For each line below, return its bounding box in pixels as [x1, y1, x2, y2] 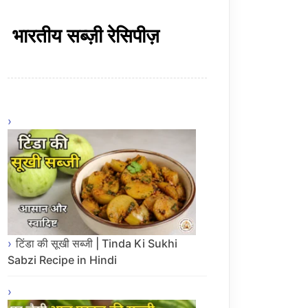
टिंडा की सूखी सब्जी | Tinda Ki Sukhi [16, 236, 177, 251]
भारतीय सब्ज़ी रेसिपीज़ [8, 23, 159, 47]
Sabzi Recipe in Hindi [8, 253, 117, 267]
